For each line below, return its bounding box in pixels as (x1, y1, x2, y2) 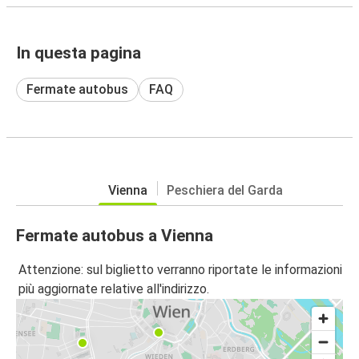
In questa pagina (16, 42, 141, 63)
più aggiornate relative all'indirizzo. (18, 281, 209, 297)
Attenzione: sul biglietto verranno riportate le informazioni (18, 262, 342, 278)
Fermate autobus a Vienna (16, 225, 213, 245)
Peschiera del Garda (167, 182, 283, 198)
